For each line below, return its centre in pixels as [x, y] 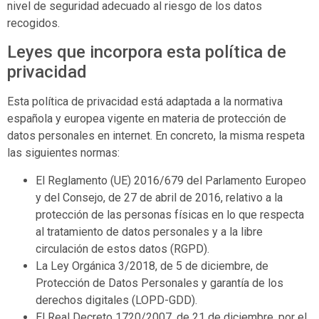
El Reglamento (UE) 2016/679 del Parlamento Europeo [171, 180]
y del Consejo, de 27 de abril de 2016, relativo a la [159, 197]
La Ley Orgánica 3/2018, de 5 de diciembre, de [152, 266]
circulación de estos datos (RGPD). [122, 249]
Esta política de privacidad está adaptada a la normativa [145, 102]
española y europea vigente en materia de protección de [147, 119]
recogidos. [33, 23]
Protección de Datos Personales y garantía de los [159, 283]
